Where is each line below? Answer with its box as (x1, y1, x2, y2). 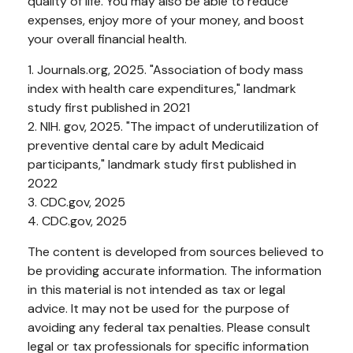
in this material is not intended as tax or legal (28, 281, 285, 299)
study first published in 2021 (28, 99, 190, 117)
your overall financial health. (28, 31, 187, 48)
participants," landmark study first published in (28, 156, 296, 173)
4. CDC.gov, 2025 (28, 213, 127, 230)
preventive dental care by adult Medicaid (28, 137, 264, 154)
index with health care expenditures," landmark (28, 80, 296, 98)
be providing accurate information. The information (28, 262, 321, 280)
